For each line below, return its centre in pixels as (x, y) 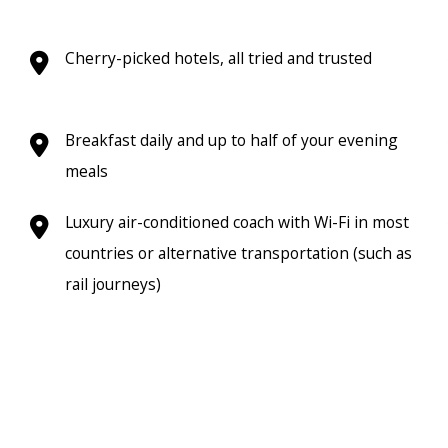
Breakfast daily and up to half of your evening (231, 139)
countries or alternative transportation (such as (238, 252)
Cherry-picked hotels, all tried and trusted (218, 57)
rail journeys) (113, 283)
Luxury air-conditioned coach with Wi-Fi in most (237, 221)
